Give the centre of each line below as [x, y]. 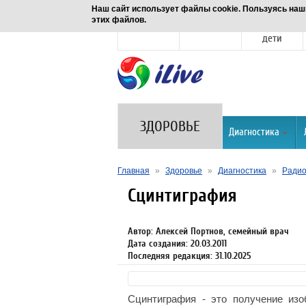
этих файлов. [119, 20]
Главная [134, 171]
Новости [149, 26]
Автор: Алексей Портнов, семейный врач [208, 231]
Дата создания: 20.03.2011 [177, 244]
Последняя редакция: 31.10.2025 [190, 256]
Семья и [272, 26]
